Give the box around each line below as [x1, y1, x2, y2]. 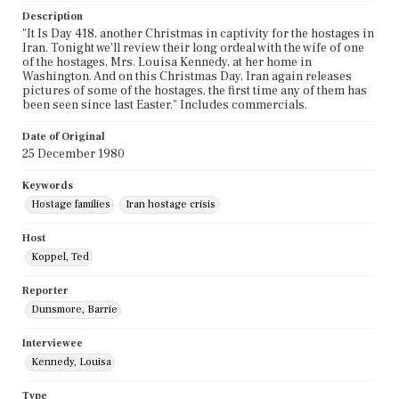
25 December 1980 [22, 146, 125, 163]
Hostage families [31, 198, 110, 212]
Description [22, 10, 83, 24]
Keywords [22, 179, 73, 193]
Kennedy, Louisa [31, 355, 111, 370]
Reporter [22, 284, 69, 298]
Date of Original [22, 130, 105, 144]
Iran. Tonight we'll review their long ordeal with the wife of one [22, 40, 364, 57]
